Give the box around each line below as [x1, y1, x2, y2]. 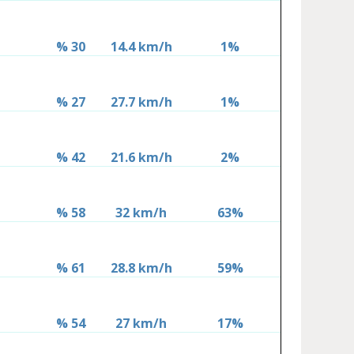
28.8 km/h [110, 259, 172, 277]
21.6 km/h [110, 149, 172, 167]
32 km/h [115, 204, 168, 222]
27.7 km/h [110, 93, 172, 111]
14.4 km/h [110, 38, 172, 56]
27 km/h [115, 314, 168, 333]
